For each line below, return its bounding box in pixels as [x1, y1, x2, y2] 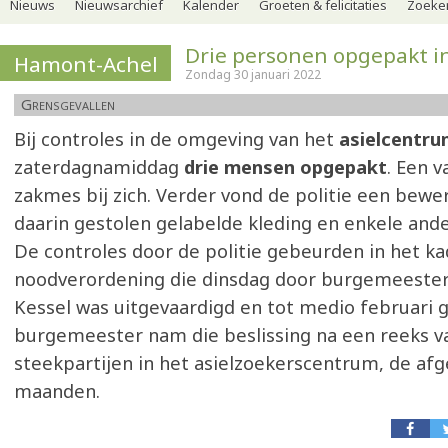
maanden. [14, 379, 100, 403]
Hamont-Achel [14, 50, 158, 78]
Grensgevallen [21, 94, 115, 114]
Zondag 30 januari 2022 [185, 66, 321, 83]
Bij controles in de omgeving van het [14, 127, 339, 151]
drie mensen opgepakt [179, 155, 387, 179]
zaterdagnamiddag [14, 155, 179, 179]
